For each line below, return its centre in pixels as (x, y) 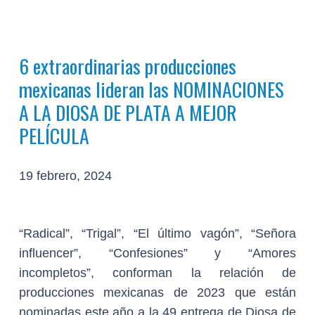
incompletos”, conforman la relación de (157, 273)
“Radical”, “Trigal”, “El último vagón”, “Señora (157, 233)
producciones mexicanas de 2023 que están (157, 292)
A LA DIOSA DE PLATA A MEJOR (128, 112)
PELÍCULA (54, 135)
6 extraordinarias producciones (128, 66)
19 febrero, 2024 (65, 176)
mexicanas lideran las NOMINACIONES (152, 89)
